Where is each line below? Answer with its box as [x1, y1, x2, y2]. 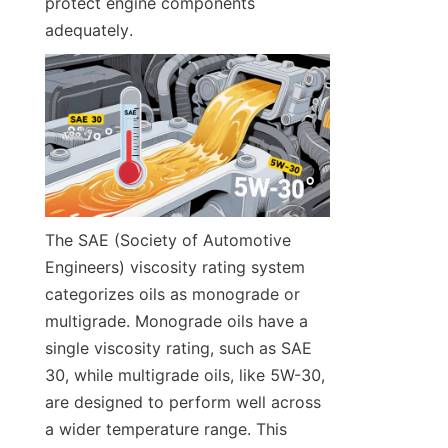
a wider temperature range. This [45, 419, 287, 440]
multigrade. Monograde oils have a [45, 311, 308, 332]
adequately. [45, 20, 133, 41]
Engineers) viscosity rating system [45, 257, 305, 278]
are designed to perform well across [45, 392, 321, 413]
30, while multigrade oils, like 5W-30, [45, 365, 325, 386]
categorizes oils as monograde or [45, 284, 300, 305]
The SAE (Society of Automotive [45, 230, 291, 251]
